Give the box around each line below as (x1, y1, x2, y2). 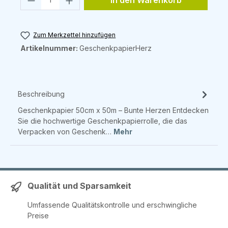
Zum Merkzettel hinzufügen (33, 31, 116, 39)
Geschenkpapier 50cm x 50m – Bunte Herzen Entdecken (18, 106, 209, 115)
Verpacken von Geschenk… (18, 127, 113, 136)
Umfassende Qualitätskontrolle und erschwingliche (27, 201, 197, 210)
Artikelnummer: (20, 44, 79, 53)
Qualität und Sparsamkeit (27, 181, 131, 191)
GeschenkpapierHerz (79, 44, 152, 53)
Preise (27, 211, 49, 220)
